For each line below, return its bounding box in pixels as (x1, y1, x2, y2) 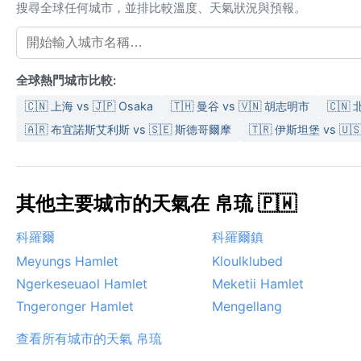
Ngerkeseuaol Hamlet (16, 276, 147, 293)
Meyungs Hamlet (16, 253, 118, 270)
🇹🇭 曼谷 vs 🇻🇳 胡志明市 (171, 99, 309, 114)
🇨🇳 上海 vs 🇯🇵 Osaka (25, 99, 153, 114)
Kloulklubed (212, 253, 283, 270)
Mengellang (212, 298, 282, 315)
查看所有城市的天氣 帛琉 (16, 330, 162, 347)
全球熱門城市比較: (16, 73, 116, 89)
